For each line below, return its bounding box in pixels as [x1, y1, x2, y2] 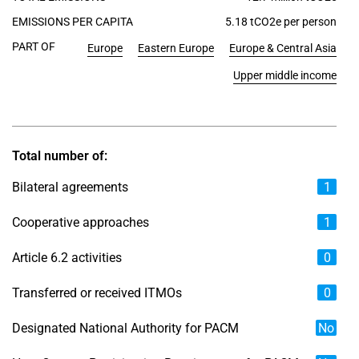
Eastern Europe [138, 42, 214, 54]
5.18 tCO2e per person [225, 15, 337, 28]
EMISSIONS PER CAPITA [12, 15, 133, 28]
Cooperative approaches [12, 215, 149, 230]
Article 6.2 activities [12, 250, 122, 265]
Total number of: [12, 148, 107, 163]
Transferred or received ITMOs [12, 285, 182, 301]
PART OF [12, 40, 55, 53]
